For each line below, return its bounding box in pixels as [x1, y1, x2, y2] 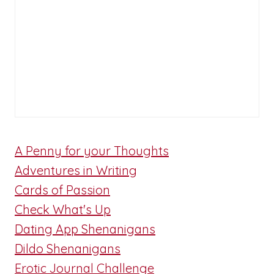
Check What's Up [15, 201, 111, 217]
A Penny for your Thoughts [15, 143, 169, 158]
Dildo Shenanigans [15, 240, 120, 256]
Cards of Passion [15, 182, 110, 198]
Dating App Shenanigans [15, 221, 155, 237]
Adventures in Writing [15, 162, 137, 178]
